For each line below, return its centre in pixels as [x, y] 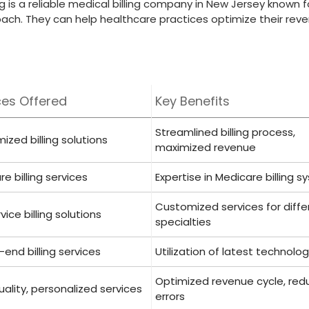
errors [170, 296]
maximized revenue [206, 147]
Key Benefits [192, 101]
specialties [183, 222]
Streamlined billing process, [225, 132]
